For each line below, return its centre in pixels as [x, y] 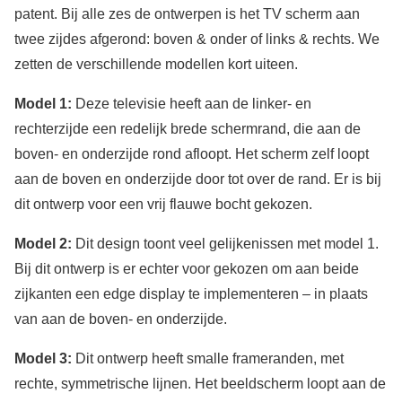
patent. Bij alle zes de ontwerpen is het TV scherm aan [187, 14]
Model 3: [43, 359]
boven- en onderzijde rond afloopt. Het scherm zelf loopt [192, 154]
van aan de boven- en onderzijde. [121, 319]
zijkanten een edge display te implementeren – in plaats [191, 294]
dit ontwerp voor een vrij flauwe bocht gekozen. [163, 205]
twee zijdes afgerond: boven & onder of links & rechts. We [197, 39]
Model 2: [45, 244]
